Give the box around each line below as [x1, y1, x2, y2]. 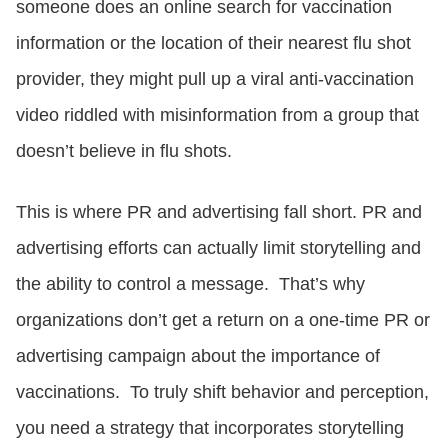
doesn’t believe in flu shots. [16, 140, 232, 161]
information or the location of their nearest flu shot [16, 32, 411, 53]
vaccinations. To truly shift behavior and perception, [16, 381, 429, 402]
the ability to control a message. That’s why [16, 273, 365, 294]
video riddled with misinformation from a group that [16, 104, 419, 125]
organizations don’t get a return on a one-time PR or [16, 309, 430, 330]
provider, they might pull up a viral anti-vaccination [16, 68, 414, 89]
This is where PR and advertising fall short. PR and [16, 201, 422, 222]
